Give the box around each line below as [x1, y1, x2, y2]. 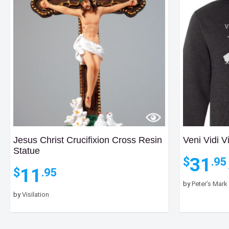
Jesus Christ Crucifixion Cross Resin [13, 135, 162, 146]
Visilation [22, 191, 49, 199]
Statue [13, 146, 40, 156]
